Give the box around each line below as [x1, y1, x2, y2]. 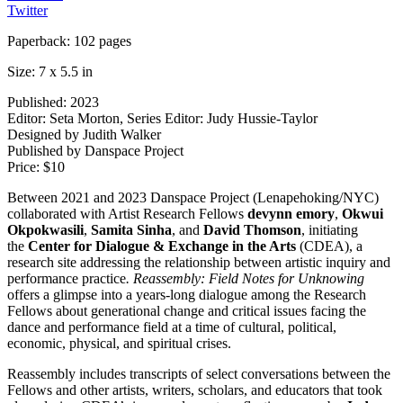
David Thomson [203, 221, 301, 237]
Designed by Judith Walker [7, 126, 161, 142]
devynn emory [247, 205, 335, 221]
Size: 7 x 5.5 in [7, 63, 93, 79]
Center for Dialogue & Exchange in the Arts [28, 237, 296, 254]
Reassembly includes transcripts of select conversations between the [7, 365, 390, 381]
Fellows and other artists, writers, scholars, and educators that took [7, 381, 382, 398]
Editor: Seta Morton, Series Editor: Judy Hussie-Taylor [7, 110, 318, 126]
